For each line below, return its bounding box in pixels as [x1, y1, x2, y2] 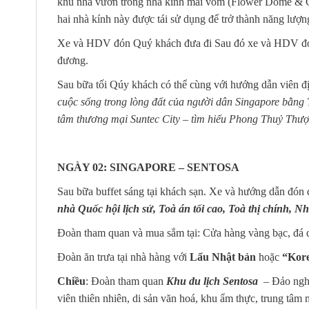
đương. [57, 54, 88, 66]
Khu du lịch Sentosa [166, 275, 258, 287]
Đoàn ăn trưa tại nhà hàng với [57, 250, 190, 263]
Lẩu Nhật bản [190, 250, 256, 263]
